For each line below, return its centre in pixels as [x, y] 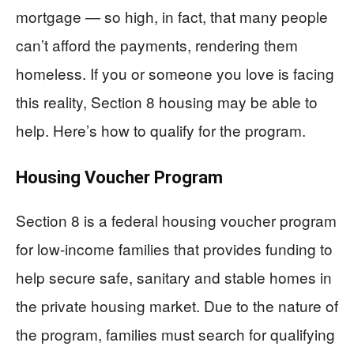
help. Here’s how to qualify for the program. [161, 130]
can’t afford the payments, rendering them [157, 44]
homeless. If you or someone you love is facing [175, 73]
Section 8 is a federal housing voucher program [176, 220]
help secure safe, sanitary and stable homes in [174, 277]
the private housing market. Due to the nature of [177, 305]
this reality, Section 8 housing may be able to [167, 101]
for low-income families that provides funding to [174, 248]
